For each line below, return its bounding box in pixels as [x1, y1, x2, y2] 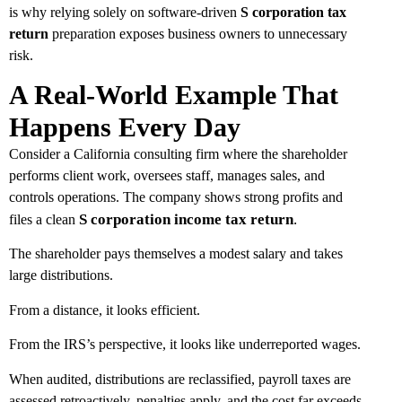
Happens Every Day [9, 111, 240, 142]
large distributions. [9, 267, 113, 284]
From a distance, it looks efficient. [9, 301, 200, 318]
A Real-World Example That [9, 79, 338, 109]
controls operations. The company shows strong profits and [9, 188, 343, 205]
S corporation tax [240, 4, 346, 20]
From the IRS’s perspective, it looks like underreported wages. [9, 336, 361, 353]
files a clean [9, 211, 75, 227]
